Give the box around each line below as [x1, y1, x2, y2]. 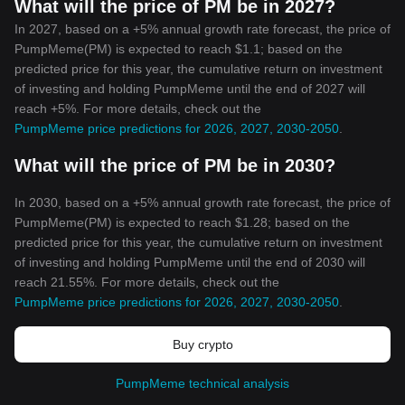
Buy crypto [172, 337, 233, 352]
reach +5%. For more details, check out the [14, 101, 261, 116]
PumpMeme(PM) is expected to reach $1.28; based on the [14, 215, 350, 230]
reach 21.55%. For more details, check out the [14, 275, 279, 289]
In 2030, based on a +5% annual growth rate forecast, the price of [14, 195, 391, 210]
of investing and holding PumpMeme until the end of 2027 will [14, 81, 365, 96]
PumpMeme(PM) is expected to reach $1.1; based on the [14, 42, 343, 56]
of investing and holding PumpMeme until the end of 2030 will [14, 255, 365, 269]
